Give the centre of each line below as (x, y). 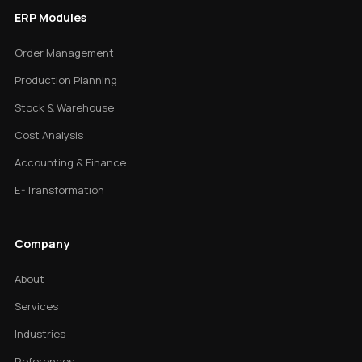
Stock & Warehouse (64, 108)
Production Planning (66, 80)
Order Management (64, 53)
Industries (40, 334)
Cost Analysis (49, 135)
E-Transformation (59, 190)
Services (36, 307)
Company (42, 244)
